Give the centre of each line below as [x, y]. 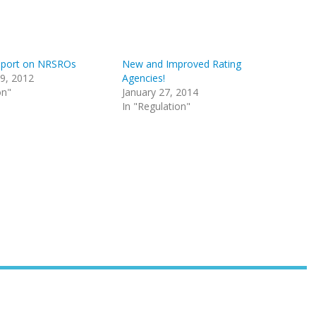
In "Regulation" [157, 106]
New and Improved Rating [182, 64]
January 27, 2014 [160, 92]
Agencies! [144, 78]
